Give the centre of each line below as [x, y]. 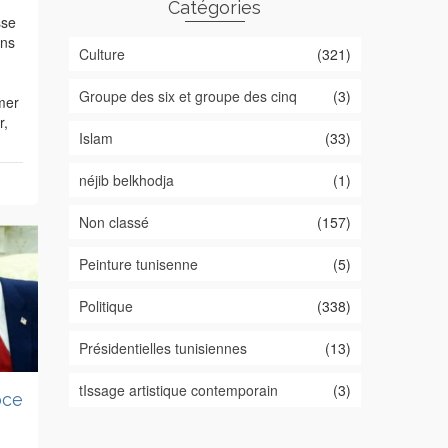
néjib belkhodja [126, 179]
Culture [101, 53]
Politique [105, 305]
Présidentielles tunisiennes [162, 347]
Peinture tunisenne [138, 263]
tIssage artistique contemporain [178, 389]
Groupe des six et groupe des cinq [187, 95]
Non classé [113, 221]
